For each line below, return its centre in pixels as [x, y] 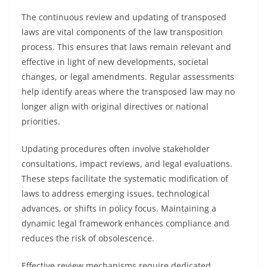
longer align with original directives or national [115, 106]
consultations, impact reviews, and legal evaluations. [127, 164]
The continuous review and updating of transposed [124, 17]
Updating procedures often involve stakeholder [116, 149]
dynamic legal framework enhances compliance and [125, 223]
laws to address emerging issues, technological [116, 193]
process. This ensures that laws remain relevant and [126, 47]
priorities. [41, 121]
